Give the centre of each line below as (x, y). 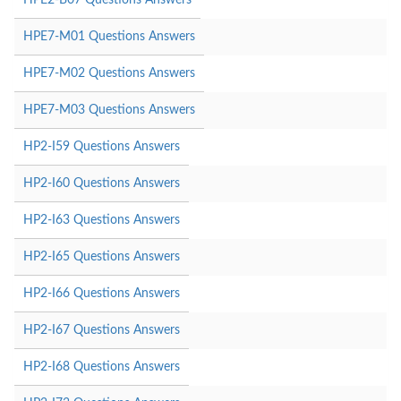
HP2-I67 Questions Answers (102, 330)
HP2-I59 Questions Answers (102, 146)
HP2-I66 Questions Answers (102, 293)
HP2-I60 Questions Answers (102, 183)
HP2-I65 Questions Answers (102, 256)
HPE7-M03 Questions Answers (109, 110)
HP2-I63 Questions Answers (102, 220)
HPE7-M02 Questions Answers (109, 73)
